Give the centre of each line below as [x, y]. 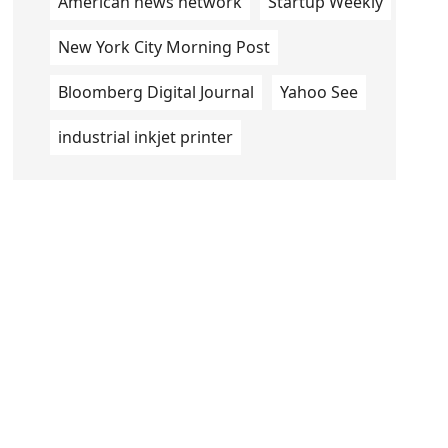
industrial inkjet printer [145, 137]
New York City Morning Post [163, 47]
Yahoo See [318, 92]
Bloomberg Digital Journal [155, 92]
